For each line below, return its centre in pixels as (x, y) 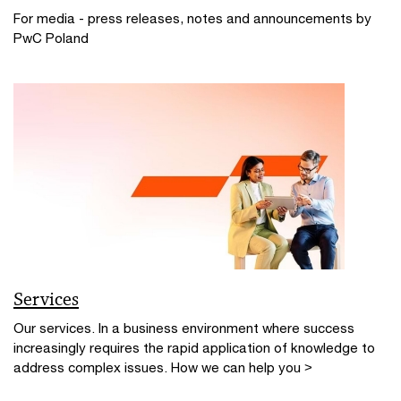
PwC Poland (51, 38)
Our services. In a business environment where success (184, 328)
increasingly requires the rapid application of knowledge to (194, 347)
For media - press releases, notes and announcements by (192, 18)
